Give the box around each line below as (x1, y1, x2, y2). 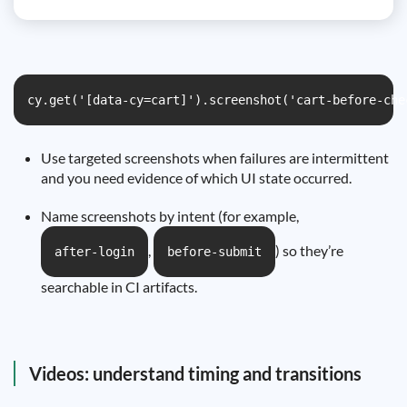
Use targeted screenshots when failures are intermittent (41, 149, 389, 166)
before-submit (167, 244, 262, 259)
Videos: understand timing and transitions (29, 362, 362, 384)
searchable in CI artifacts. (41, 278, 197, 295)
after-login (55, 244, 134, 259)
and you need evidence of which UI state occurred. (41, 169, 352, 186)
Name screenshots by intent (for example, (41, 207, 299, 224)
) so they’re (275, 242, 343, 259)
